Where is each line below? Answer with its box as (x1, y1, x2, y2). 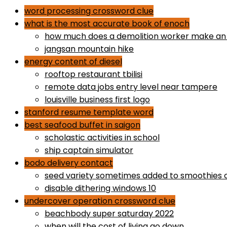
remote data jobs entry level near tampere (45, 81, 217, 93)
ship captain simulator (45, 144, 133, 156)
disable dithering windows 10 (45, 182, 156, 194)
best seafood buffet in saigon (24, 119, 140, 131)
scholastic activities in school (45, 131, 160, 143)
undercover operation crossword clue (24, 195, 175, 207)
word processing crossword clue (24, 5, 154, 17)
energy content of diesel (24, 55, 122, 67)
